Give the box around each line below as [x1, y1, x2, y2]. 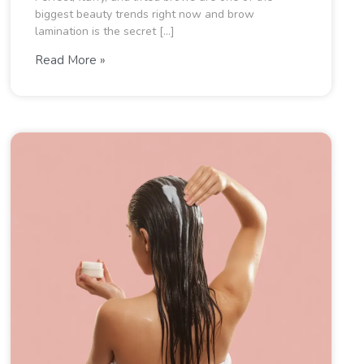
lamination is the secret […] [35, 24, 175, 39]
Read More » [35, 52, 106, 68]
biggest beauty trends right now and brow [35, 6, 255, 22]
